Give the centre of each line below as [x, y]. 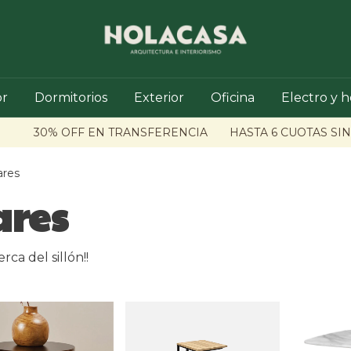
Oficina [233, 98]
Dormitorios [71, 98]
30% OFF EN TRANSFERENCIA [96, 133]
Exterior [159, 98]
